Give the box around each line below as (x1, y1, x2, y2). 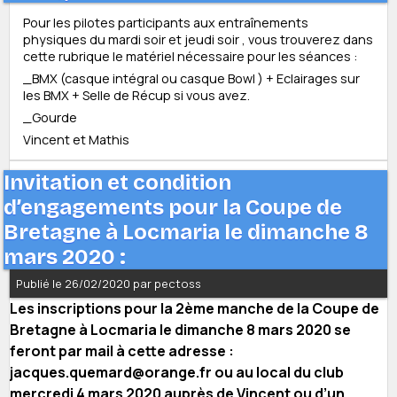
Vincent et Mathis (23, 131, 129, 149)
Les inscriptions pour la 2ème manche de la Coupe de (10, 299, 379, 319)
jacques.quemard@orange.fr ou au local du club (10, 362, 344, 383)
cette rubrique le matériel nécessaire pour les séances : (23, 48, 357, 66)
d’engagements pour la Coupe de (4, 195, 342, 221)
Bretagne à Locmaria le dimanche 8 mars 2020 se (10, 320, 351, 340)
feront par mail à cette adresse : (10, 341, 234, 362)
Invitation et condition (4, 170, 231, 196)
